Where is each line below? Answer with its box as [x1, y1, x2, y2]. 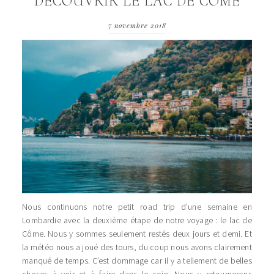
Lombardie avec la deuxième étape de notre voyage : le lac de [22, 214, 252, 226]
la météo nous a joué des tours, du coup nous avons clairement [22, 241, 252, 253]
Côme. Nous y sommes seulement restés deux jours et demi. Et [22, 228, 252, 239]
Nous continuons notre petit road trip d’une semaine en [22, 201, 252, 212]
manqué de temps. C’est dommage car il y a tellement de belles [22, 254, 252, 266]
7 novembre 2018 [108, 21, 166, 31]
